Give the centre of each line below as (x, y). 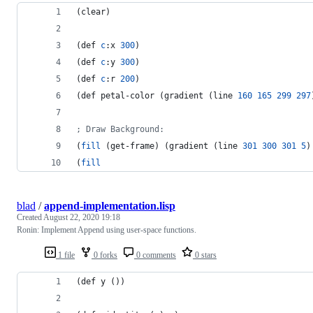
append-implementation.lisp (110, 205)
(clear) (93, 12)
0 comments (155, 255)
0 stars (205, 255)
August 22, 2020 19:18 (82, 217)
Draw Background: (123, 129)
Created (30, 217)
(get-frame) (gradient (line (172, 146)
